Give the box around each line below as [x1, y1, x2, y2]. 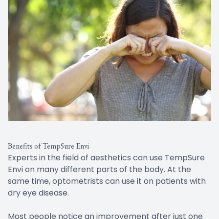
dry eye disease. [8, 187, 69, 198]
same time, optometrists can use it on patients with [8, 175, 206, 187]
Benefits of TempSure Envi [8, 140, 89, 151]
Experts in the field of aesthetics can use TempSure [8, 152, 205, 163]
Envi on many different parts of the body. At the [8, 163, 191, 175]
